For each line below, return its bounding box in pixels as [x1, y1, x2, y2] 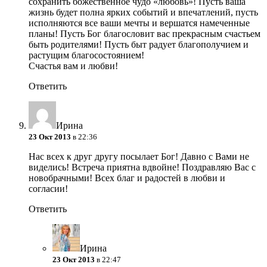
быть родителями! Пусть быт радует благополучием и [29, 39, 249, 50]
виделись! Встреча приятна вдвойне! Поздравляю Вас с [29, 162, 256, 173]
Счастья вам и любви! [29, 61, 118, 72]
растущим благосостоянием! [29, 50, 144, 61]
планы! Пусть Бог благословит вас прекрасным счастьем [29, 29, 260, 39]
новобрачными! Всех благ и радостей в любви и [29, 173, 225, 184]
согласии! [29, 184, 68, 194]
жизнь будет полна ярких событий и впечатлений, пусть [29, 7, 258, 18]
